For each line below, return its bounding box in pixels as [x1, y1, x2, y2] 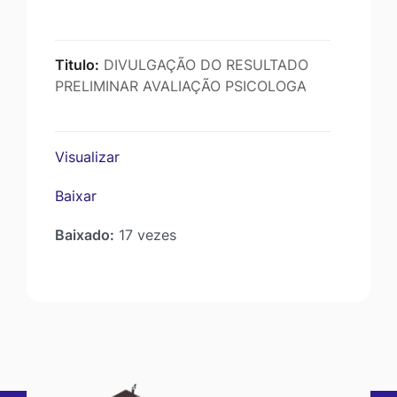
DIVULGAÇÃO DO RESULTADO [99, 56, 308, 74]
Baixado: [55, 226, 114, 245]
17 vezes [114, 226, 176, 245]
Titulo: [55, 56, 99, 74]
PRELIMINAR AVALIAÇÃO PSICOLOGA [55, 77, 307, 96]
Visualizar [55, 148, 120, 167]
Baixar [55, 187, 97, 206]
